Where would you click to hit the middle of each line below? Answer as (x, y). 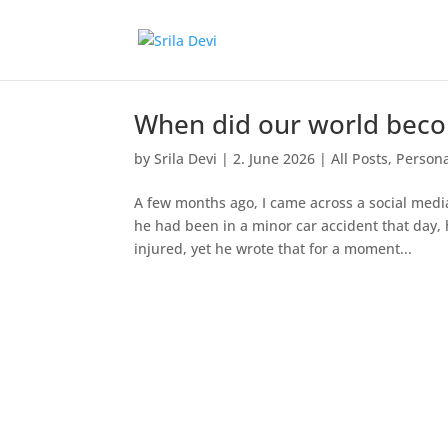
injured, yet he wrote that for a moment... (273, 248)
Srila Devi (186, 158)
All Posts (360, 158)
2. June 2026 (274, 158)
